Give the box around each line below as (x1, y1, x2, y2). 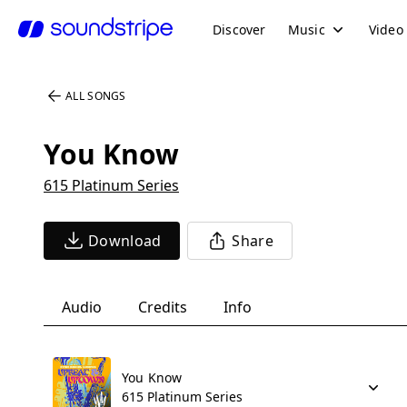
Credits (138, 297, 187, 317)
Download (88, 231, 162, 251)
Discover (213, 20, 266, 38)
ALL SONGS (65, 88, 126, 104)
